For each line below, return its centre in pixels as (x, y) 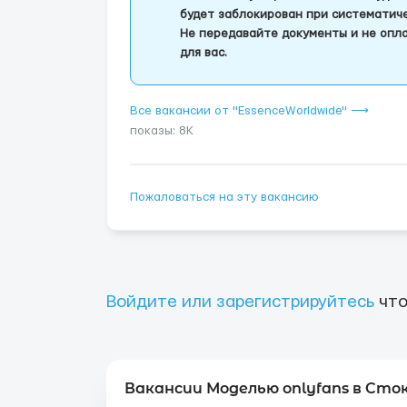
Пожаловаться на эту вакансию (224, 197)
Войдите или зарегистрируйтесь (240, 302)
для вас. (203, 53)
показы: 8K (162, 131)
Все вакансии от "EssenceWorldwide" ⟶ (249, 111)
